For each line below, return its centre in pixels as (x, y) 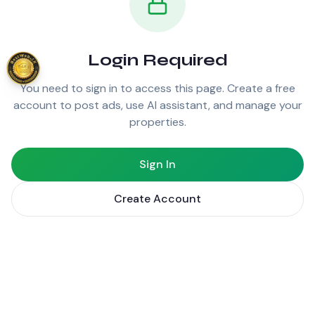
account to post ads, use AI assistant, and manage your (157, 105)
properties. (157, 122)
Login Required (157, 60)
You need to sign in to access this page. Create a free (157, 88)
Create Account (157, 198)
